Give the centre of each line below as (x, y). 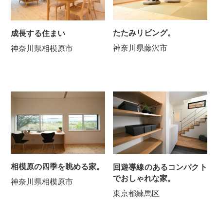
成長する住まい (38, 33)
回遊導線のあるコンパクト (160, 167)
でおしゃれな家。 (144, 179)
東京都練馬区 (136, 194)
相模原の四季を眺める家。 (58, 167)
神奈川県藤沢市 (140, 48)
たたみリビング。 (144, 33)
